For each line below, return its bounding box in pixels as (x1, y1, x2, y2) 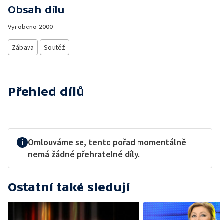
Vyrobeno (8, 22, 39, 31)
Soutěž (44, 43, 66, 52)
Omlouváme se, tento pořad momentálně (28, 137, 186, 148)
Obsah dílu (8, 4, 65, 15)
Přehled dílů (8, 85, 84, 98)
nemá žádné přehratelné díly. (28, 148, 140, 160)
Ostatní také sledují (8, 180, 130, 193)
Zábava (12, 43, 34, 52)
